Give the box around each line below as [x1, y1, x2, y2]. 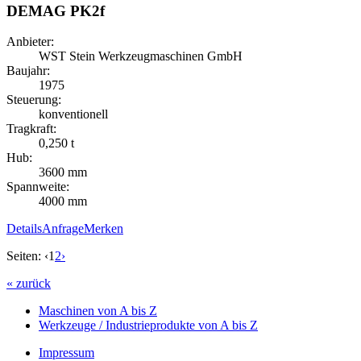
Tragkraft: [6, 122, 56, 136]
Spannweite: [6, 180, 69, 194]
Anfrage [42, 222, 84, 236]
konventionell [39, 107, 111, 122]
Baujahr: [6, 64, 50, 78]
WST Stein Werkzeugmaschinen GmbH [39, 49, 246, 64]
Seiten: [6, 249, 44, 263]
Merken [84, 222, 123, 236]
